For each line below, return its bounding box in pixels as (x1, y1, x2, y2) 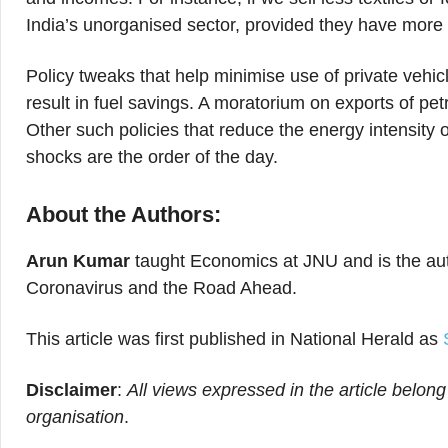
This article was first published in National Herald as (26, 329, 443, 349)
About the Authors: (26, 202, 221, 227)
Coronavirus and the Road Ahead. (26, 278, 297, 298)
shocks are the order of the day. (26, 147, 278, 167)
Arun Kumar (26, 251, 130, 271)
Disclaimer (26, 380, 117, 400)
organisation (26, 407, 124, 427)
